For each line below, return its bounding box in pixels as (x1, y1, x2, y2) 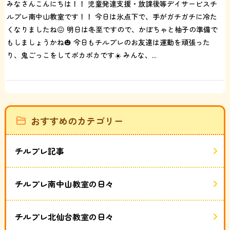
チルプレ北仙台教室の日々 (14, 210, 113, 223)
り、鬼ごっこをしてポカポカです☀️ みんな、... (7, 49, 157, 60)
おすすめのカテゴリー (30, 113, 123, 127)
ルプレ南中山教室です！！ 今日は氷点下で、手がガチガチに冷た (7, 11, 218, 22)
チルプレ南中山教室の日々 (14, 177, 113, 190)
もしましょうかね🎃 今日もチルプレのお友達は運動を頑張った (7, 36, 210, 47)
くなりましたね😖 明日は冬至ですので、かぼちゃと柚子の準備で (7, 24, 218, 34)
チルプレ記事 (14, 144, 64, 157)
